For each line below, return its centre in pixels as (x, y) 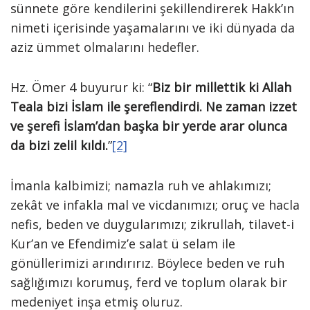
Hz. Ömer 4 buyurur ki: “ (81, 87)
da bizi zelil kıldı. (59, 145)
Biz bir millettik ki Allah (222, 87)
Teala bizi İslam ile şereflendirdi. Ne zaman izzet (154, 107)
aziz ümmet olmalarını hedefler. (105, 47)
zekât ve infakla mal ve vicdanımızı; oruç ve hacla (155, 205)
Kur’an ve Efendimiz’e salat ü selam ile (123, 244)
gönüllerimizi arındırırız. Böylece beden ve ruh (147, 263)
